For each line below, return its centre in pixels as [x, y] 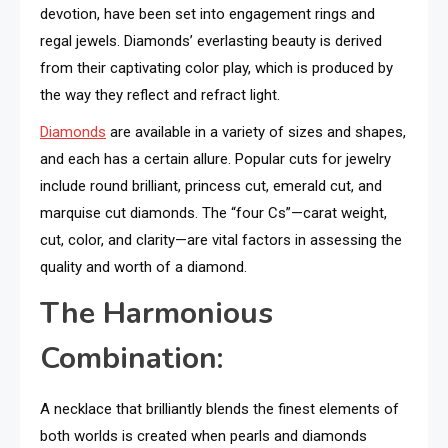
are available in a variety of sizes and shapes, [256, 132]
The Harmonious [156, 313]
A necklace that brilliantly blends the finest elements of [219, 409]
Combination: [131, 358]
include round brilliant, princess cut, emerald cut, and [211, 186]
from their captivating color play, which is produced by [216, 68]
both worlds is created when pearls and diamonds [203, 436]
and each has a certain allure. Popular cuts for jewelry [215, 159]
